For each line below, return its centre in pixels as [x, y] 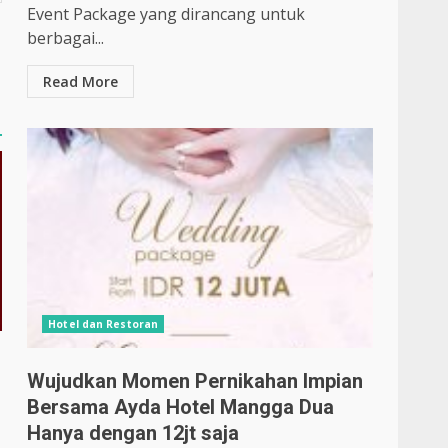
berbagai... [66, 38]
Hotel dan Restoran [103, 324]
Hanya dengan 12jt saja [133, 433]
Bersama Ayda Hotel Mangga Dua [181, 407]
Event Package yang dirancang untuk [166, 14]
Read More [81, 81]
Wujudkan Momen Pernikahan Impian [195, 381]
